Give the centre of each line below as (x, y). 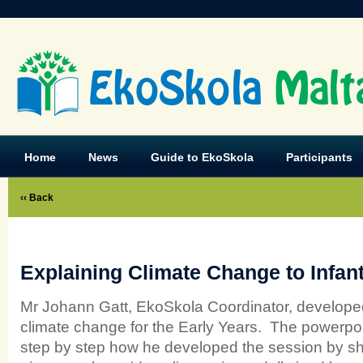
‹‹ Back (37, 198)
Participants (319, 157)
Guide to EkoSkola (202, 157)
